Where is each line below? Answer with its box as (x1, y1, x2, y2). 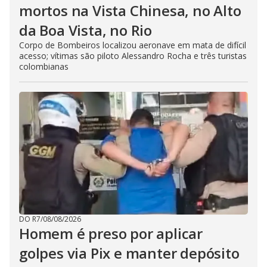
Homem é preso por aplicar (19, 223, 203, 243)
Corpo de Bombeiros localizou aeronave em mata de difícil (19, 39, 246, 51)
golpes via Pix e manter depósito (19, 243, 240, 263)
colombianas (19, 60, 69, 72)
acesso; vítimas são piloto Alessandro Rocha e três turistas (19, 49, 247, 61)
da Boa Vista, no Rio (19, 20, 153, 40)
